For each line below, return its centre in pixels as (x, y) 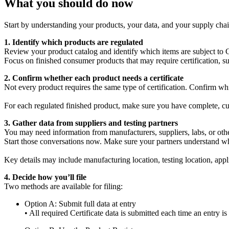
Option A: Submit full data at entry (80, 203)
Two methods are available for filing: (63, 186)
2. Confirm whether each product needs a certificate (94, 78)
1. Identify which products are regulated (74, 42)
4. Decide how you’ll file (45, 177)
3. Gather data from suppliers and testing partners (91, 123)
